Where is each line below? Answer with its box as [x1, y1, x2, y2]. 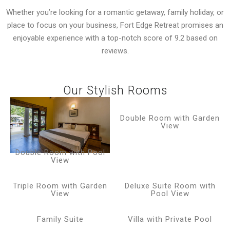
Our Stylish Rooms [63, 83, 167, 98]
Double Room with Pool [15, 147, 105, 157]
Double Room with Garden [120, 113, 220, 123]
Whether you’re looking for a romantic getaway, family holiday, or [6, 8, 224, 17]
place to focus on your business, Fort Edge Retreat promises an [7, 21, 223, 30]
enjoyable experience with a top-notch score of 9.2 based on [12, 33, 218, 43]
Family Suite [36, 214, 84, 224]
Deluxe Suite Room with [124, 181, 216, 190]
